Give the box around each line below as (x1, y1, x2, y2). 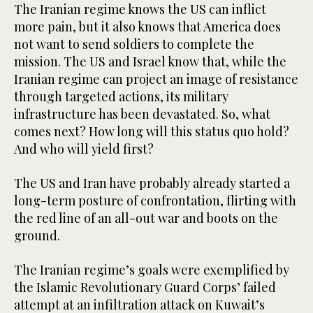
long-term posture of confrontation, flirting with (14, 191, 296, 209)
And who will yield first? (14, 140, 154, 157)
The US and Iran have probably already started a (14, 174, 290, 191)
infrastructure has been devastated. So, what (14, 105, 270, 122)
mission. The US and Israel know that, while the (14, 52, 286, 70)
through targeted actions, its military (14, 87, 228, 105)
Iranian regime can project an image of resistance (14, 70, 298, 87)
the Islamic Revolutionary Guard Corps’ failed (14, 278, 276, 296)
